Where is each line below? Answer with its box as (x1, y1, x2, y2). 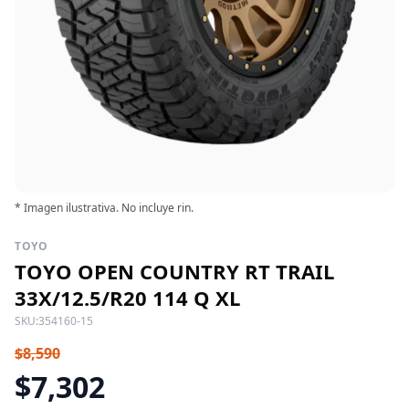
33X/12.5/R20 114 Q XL (15, 283, 240, 311)
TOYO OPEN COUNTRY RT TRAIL (15, 257, 334, 285)
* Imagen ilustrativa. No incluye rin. (15, 199, 194, 215)
